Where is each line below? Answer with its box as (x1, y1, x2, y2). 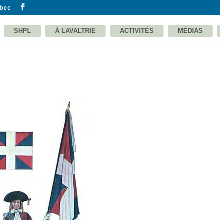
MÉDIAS (178, 27, 203, 34)
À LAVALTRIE (55, 27, 96, 34)
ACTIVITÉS (120, 27, 154, 34)
